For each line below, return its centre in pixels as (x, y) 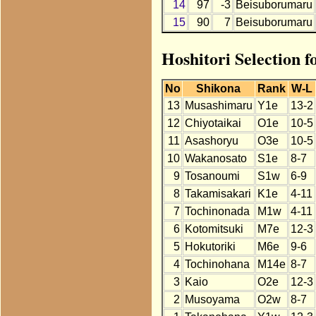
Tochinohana (217, 265)
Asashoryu (211, 141)
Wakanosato (215, 159)
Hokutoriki (210, 247)
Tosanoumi (212, 176)
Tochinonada (217, 212)
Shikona (219, 89)
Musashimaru (218, 106)
